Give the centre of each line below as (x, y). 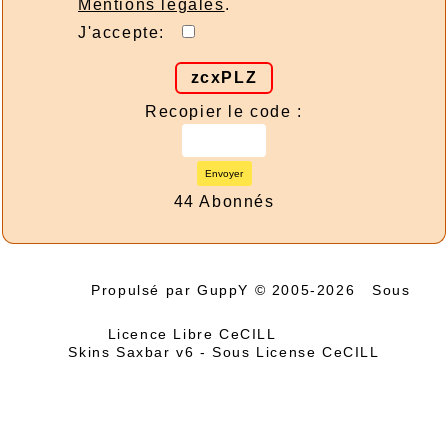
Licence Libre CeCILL (194, 333)
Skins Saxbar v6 (131, 351)
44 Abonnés (224, 201)
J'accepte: (130, 32)
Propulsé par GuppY (173, 289)
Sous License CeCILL (296, 351)
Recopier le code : (224, 111)
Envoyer (224, 174)
